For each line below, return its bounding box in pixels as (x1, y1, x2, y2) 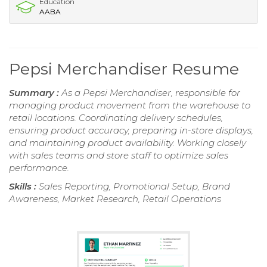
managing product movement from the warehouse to (9, 99, 250, 111)
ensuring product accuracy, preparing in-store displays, (9, 124, 253, 136)
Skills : (9, 180, 39, 192)
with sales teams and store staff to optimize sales (9, 149, 228, 161)
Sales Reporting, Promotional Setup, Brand (39, 180, 230, 192)
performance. (9, 162, 69, 173)
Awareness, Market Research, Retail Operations (9, 193, 221, 204)
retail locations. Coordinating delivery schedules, (9, 111, 223, 123)
